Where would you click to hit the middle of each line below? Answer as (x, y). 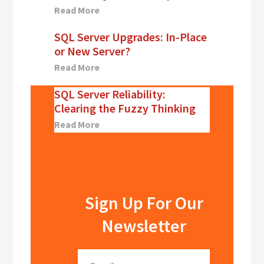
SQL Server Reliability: (110, 94)
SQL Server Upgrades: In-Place (131, 37)
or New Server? (93, 51)
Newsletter (144, 226)
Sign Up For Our (144, 203)
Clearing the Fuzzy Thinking (125, 108)
